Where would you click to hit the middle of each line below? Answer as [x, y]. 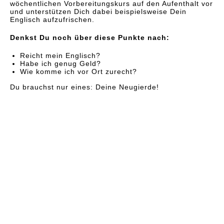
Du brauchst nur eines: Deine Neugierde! [84, 87]
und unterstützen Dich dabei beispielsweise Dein [98, 11]
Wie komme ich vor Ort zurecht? [78, 71]
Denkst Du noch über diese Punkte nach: [90, 37]
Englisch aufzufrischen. [52, 19]
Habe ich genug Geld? [60, 63]
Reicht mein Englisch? [60, 55]
